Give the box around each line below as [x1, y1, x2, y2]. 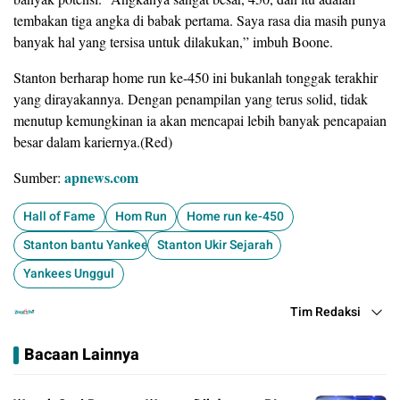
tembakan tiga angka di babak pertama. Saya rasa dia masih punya [13, 11, 386, 30]
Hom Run [115, 207, 167, 227]
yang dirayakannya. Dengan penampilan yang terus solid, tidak [13, 89, 368, 109]
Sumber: [13, 168, 64, 187]
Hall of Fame [23, 207, 96, 227]
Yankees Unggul [23, 264, 114, 284]
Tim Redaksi [290, 303, 361, 322]
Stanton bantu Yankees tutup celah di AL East [23, 236, 280, 255]
